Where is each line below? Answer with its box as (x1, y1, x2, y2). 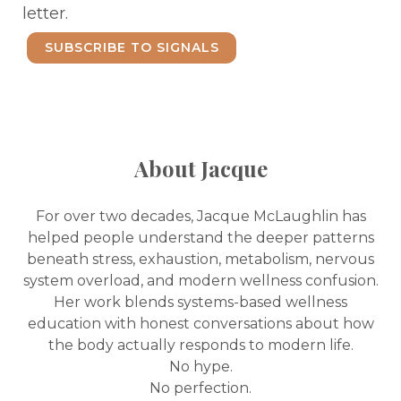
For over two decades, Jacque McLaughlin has (35, 207, 366, 225)
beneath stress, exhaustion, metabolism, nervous (27, 250, 374, 268)
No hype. (168, 357, 233, 375)
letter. (22, 4, 68, 23)
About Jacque (133, 153, 268, 183)
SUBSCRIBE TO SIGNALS (44, 39, 219, 56)
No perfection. (149, 379, 252, 397)
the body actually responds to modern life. (47, 336, 354, 354)
